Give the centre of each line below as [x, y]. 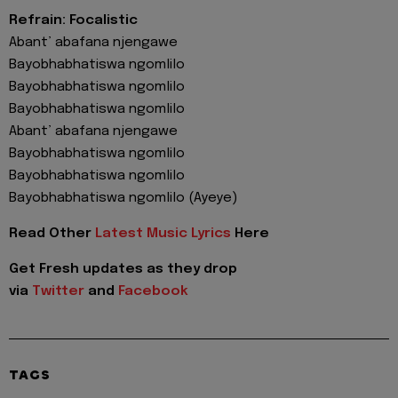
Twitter [58, 292]
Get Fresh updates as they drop [123, 270]
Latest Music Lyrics [163, 233]
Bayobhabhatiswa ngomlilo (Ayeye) [123, 198]
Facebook [153, 292]
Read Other [52, 233]
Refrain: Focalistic [73, 20]
